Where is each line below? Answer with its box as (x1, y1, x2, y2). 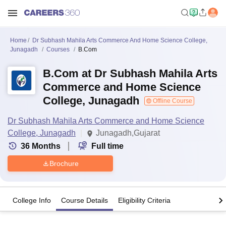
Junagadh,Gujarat (96, 129, 160, 137)
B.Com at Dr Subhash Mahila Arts (43, 67, 217, 80)
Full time (91, 142, 124, 150)
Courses (46, 46, 70, 53)
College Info (13, 196, 51, 205)
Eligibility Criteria (118, 196, 171, 205)
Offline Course (151, 97, 192, 104)
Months (32, 142, 61, 150)
